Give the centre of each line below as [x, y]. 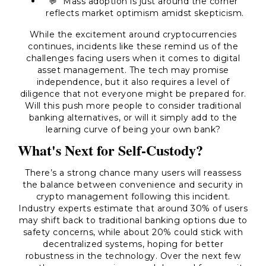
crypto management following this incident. [133, 197]
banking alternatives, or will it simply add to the [133, 118]
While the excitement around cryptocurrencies [133, 34]
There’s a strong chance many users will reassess [133, 173]
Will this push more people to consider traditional [133, 106]
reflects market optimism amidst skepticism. [145, 13]
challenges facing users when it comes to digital [133, 58]
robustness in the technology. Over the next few [133, 256]
